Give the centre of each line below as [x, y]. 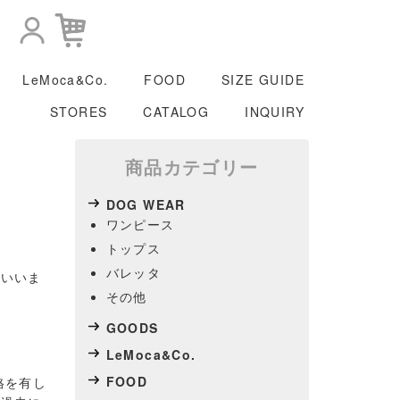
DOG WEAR [146, 204]
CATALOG [176, 112]
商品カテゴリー [192, 167]
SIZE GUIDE [263, 79]
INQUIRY [275, 112]
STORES [79, 112]
